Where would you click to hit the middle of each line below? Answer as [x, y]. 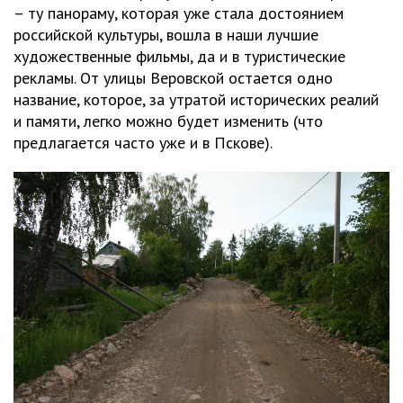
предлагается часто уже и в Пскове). [143, 142]
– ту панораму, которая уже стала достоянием [179, 13]
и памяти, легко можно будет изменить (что [168, 121]
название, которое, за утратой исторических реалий [196, 99]
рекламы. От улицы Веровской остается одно [173, 77]
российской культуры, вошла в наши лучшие [166, 34]
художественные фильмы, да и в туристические [179, 56]
